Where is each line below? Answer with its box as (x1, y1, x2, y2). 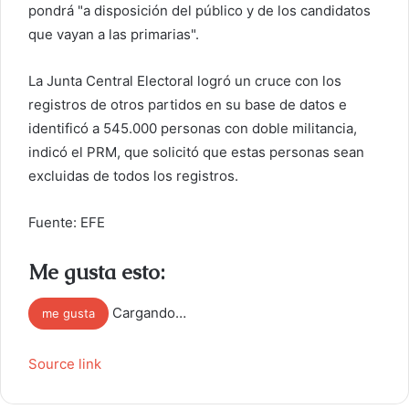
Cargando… (112, 303, 186, 321)
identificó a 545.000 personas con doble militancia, (28, 120, 357, 137)
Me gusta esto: (28, 258, 165, 286)
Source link (28, 354, 101, 372)
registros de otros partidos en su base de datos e (28, 96, 347, 113)
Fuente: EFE (28, 214, 105, 231)
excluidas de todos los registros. (28, 167, 238, 184)
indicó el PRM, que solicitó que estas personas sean (28, 143, 364, 161)
